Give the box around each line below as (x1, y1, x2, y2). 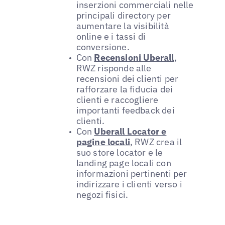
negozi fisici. (76, 188, 129, 200)
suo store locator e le (76, 146, 163, 158)
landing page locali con (76, 157, 171, 169)
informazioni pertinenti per (76, 167, 187, 179)
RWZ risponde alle (76, 62, 152, 74)
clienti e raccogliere (76, 93, 159, 105)
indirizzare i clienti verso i (76, 178, 182, 190)
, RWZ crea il (130, 136, 182, 148)
